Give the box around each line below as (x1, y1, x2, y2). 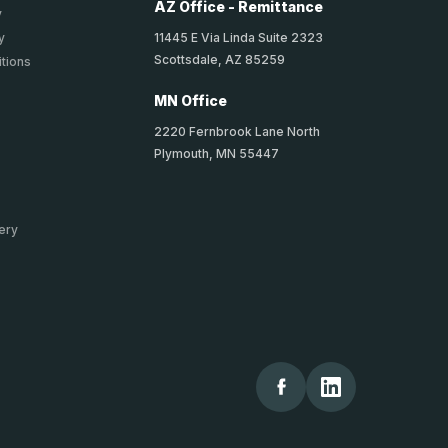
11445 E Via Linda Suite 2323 (153, 30, 323, 46)
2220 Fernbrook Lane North (153, 124, 320, 140)
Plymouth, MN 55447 (153, 146, 279, 162)
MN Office (153, 92, 227, 110)
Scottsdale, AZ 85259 (153, 52, 285, 68)
